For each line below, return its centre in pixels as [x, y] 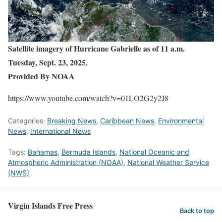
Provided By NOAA [41, 76]
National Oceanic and [154, 152]
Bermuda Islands [88, 152]
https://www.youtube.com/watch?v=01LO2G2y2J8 [88, 98]
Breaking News [72, 120]
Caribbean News [127, 120]
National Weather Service [168, 162]
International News [60, 131]
